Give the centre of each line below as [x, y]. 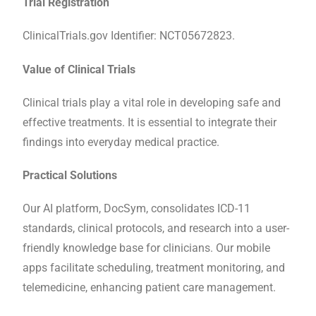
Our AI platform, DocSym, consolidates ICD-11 [136, 209]
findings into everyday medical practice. [121, 142]
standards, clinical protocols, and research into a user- [156, 229]
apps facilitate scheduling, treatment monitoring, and [154, 268]
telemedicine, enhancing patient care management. [149, 288]
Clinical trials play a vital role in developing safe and [152, 102]
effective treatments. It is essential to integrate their [150, 122]
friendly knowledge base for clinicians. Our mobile [146, 248]
